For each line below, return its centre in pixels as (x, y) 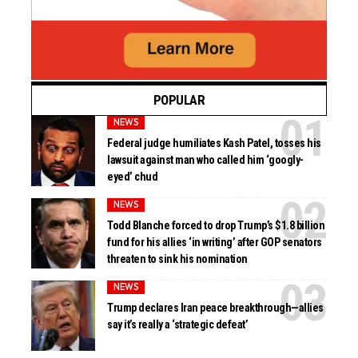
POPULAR (179, 99)
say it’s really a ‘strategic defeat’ (178, 325)
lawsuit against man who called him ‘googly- (205, 160)
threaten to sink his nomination (177, 259)
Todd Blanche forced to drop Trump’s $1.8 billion (216, 226)
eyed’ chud (133, 177)
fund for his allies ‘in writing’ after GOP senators (215, 243)
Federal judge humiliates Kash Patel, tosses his (214, 143)
